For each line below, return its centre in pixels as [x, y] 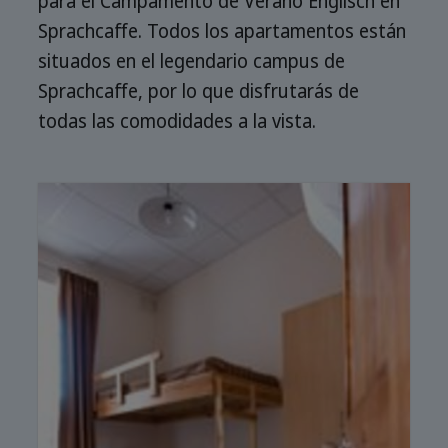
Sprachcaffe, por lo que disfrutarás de [198, 90]
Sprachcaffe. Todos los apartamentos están [222, 30]
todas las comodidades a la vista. [177, 120]
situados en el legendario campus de [191, 60]
